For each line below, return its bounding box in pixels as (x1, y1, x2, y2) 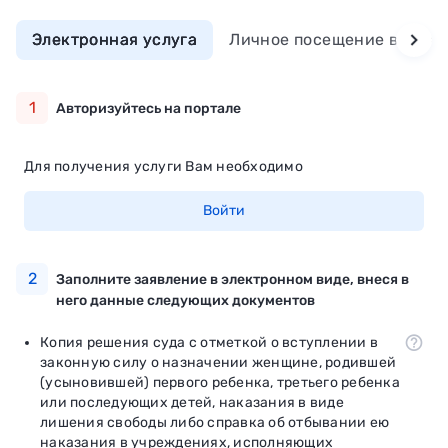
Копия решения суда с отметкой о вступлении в (40, 333, 378, 351)
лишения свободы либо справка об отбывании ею (40, 413, 389, 431)
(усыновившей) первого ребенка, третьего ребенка (40, 373, 400, 391)
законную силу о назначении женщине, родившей (40, 353, 396, 371)
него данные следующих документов (56, 291, 315, 309)
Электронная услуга (32, 29, 198, 49)
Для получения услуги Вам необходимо (24, 157, 303, 175)
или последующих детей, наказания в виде (40, 393, 344, 411)
